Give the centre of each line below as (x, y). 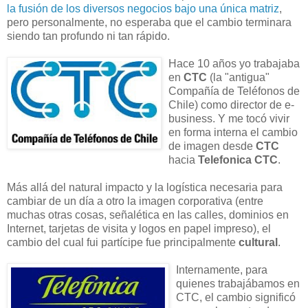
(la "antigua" (238, 77)
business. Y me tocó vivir (229, 118)
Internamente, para (222, 269)
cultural (258, 242)
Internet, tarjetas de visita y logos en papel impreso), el (139, 228)
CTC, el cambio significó (236, 297)
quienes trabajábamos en (238, 283)
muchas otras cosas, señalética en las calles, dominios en (148, 214)
